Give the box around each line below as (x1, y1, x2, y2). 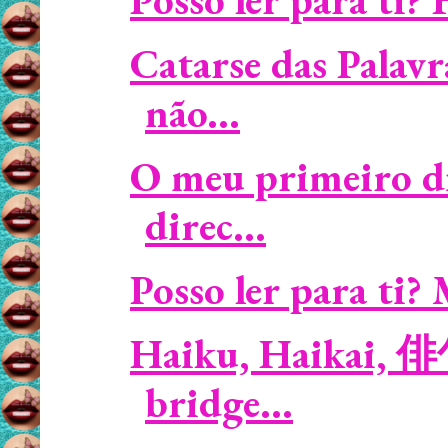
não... (145, 86, 240, 139)
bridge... (145, 376, 293, 429)
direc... (145, 199, 266, 252)
